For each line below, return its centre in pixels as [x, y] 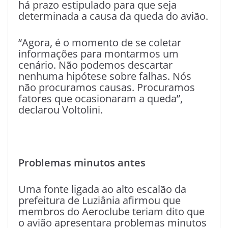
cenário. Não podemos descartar [95, 65]
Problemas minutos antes [82, 162]
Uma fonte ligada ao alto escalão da [102, 189]
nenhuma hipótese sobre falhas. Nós [105, 76]
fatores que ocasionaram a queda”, [101, 98]
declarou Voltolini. [61, 109]
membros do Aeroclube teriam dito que [111, 211]
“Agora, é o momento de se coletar [100, 42]
